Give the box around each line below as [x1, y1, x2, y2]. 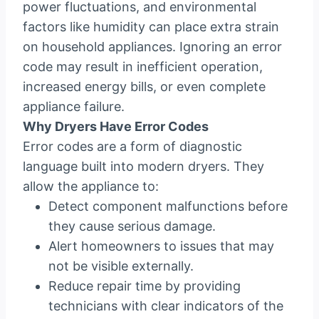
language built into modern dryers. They [23, 159, 264, 174]
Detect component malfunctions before [48, 199, 288, 214]
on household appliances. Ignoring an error [23, 39, 282, 55]
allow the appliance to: [23, 179, 159, 194]
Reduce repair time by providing [48, 278, 241, 294]
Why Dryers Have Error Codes [23, 119, 209, 135]
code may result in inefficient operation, [23, 59, 263, 75]
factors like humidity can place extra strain [23, 19, 279, 35]
